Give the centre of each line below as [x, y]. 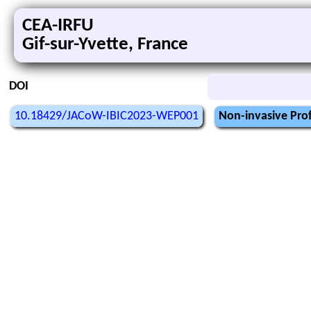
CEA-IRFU [58, 26]
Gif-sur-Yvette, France [105, 45]
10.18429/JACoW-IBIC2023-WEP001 [107, 116]
